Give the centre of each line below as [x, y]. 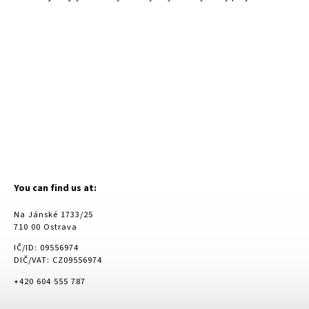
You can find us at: [55, 189]
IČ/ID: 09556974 [46, 248]
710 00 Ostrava [46, 227]
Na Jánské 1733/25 [53, 214]
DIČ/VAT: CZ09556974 [58, 260]
